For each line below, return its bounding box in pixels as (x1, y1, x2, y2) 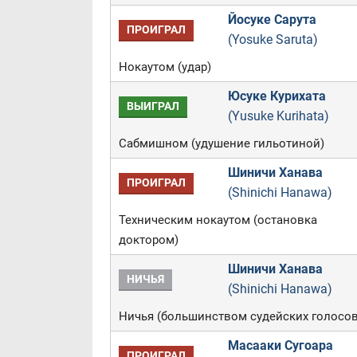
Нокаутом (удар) (118, 60, 211, 74)
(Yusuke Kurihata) (227, 108, 329, 124)
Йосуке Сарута (227, 12, 316, 27)
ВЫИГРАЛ (126, 100, 179, 113)
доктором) (118, 233, 178, 247)
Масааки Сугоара (227, 338, 333, 353)
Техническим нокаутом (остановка (118, 213, 317, 227)
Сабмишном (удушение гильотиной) (118, 136, 324, 151)
